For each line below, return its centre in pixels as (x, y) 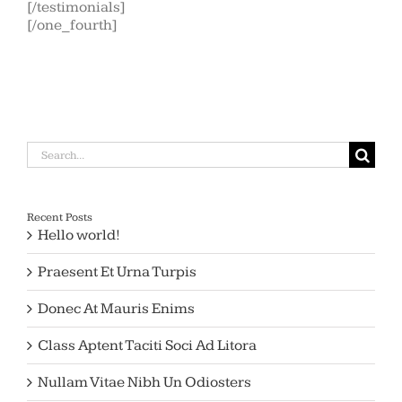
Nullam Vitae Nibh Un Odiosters (144, 383)
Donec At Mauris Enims (116, 309)
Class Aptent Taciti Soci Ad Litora (147, 346)
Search (49, 150)
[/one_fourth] (72, 26)
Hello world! (79, 236)
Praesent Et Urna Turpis (117, 272)
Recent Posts (60, 218)
